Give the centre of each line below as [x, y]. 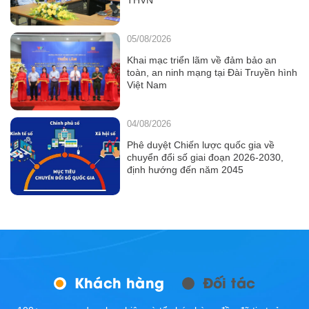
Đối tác [229, 281]
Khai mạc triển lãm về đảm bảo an [201, 60]
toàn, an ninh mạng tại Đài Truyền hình [212, 72]
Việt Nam [147, 84]
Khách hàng [119, 281]
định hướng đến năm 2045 [185, 169]
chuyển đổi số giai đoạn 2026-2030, [205, 157]
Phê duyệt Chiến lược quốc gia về [200, 144]
